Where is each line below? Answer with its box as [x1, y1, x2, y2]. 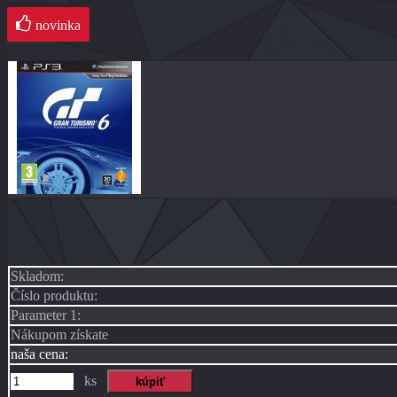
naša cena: [11, 346, 68, 362]
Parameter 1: [11, 307, 81, 323]
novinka [35, 18, 81, 34]
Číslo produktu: [11, 288, 97, 304]
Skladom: [11, 269, 64, 284]
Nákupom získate [11, 327, 108, 343]
